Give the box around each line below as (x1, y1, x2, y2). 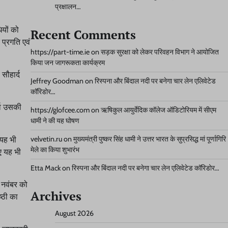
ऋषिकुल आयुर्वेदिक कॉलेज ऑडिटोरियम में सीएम (100, 105, 216, 115)
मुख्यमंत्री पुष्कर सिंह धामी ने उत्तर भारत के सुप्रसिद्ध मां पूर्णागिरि (73, 134, 226, 144)
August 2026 (54, 209, 94, 218)
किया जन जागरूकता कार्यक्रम (30, 58, 105, 67)
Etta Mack (30, 163, 61, 173)
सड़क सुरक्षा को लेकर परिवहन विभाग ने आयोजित (100, 47, 219, 56)
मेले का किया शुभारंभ (30, 145, 79, 154)
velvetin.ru (30, 134, 62, 144)
